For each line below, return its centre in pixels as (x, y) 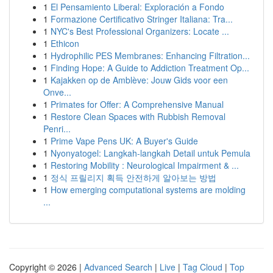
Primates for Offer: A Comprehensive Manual (137, 104)
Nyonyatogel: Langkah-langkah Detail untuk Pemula (151, 153)
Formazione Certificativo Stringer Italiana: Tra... (142, 19)
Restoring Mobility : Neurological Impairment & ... (145, 165)
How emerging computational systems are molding (148, 190)
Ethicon (65, 43)
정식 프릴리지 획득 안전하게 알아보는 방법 (133, 177)
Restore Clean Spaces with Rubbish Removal (138, 116)
